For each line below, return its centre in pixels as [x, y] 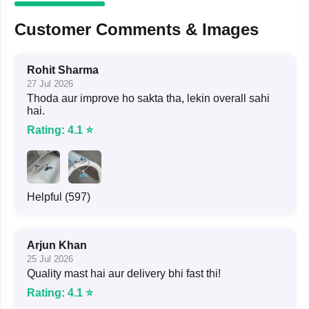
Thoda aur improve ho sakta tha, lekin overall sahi [148, 98]
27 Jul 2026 [50, 83]
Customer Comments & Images [137, 29]
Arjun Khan [57, 245]
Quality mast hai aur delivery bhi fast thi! [124, 273]
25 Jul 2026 [50, 259]
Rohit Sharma [63, 70]
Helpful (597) [59, 197]
